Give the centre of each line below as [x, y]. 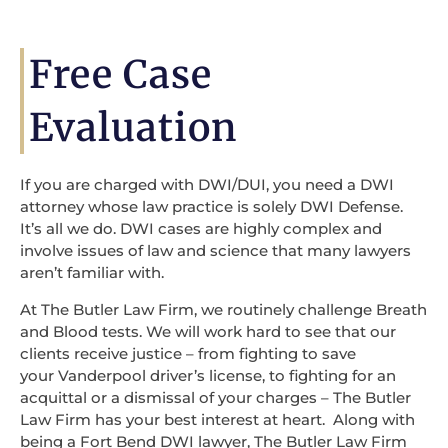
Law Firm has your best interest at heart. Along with [217, 419]
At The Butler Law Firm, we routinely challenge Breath [223, 309]
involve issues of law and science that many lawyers [215, 251]
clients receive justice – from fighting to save [188, 353]
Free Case [120, 75]
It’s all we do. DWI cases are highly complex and [201, 229]
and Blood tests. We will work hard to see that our [208, 331]
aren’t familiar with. [92, 273]
